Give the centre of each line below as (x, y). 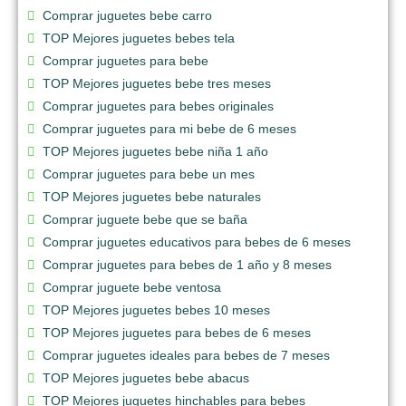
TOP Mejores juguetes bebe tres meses (157, 83)
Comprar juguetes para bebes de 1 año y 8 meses (187, 264)
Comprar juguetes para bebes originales (158, 106)
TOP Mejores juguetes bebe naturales (152, 196)
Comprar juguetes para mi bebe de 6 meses (169, 128)
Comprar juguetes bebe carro (127, 15)
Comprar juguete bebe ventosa (132, 287)
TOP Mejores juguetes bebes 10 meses (156, 309)
